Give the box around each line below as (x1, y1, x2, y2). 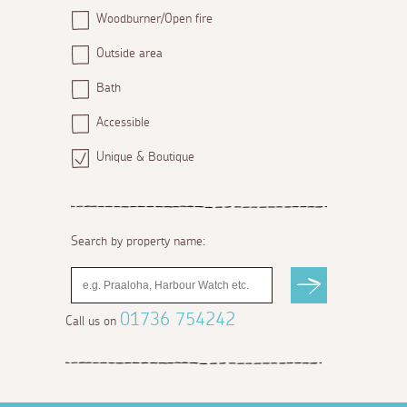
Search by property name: (70, 235, 205, 249)
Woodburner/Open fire (96, 12, 213, 25)
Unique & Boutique (96, 150, 194, 164)
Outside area (96, 46, 163, 60)
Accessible (96, 115, 150, 129)
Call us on (65, 315, 120, 329)
